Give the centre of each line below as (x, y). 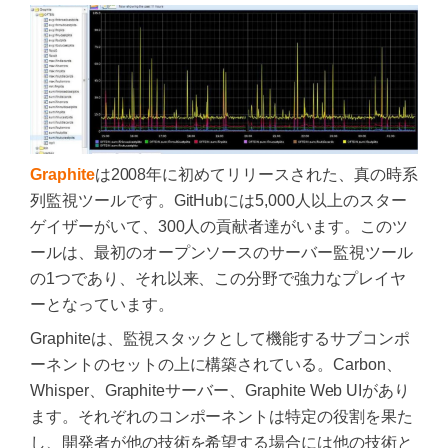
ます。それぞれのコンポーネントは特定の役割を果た (221, 416)
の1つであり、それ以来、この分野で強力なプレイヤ (218, 278)
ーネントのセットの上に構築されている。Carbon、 (216, 364)
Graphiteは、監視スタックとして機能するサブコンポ (220, 338)
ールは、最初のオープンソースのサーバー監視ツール (221, 252)
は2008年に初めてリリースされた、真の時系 (256, 174)
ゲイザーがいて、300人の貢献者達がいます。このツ (219, 226)
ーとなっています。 (102, 304)
